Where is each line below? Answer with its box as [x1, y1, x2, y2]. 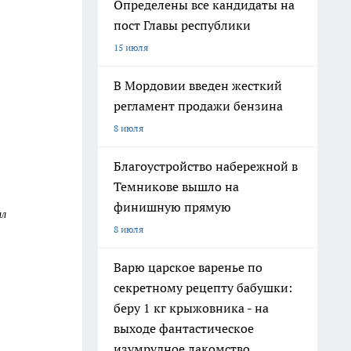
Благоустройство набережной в [114, 158, 298, 174]
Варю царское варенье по [114, 259, 262, 275]
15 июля [114, 42, 148, 53]
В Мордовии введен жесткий [114, 78, 282, 93]
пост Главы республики [114, 17, 251, 33]
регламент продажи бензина [114, 98, 283, 114]
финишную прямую [114, 199, 231, 215]
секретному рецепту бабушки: [114, 280, 292, 295]
